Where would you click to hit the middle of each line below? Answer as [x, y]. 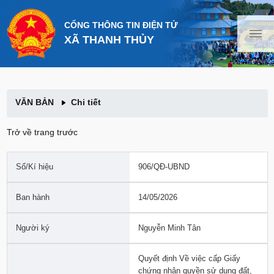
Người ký [32, 228]
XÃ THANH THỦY [109, 40]
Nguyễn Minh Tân [169, 228]
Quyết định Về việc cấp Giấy [189, 258]
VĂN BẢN [38, 102]
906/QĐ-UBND [164, 166]
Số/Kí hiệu [34, 166]
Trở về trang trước [42, 132]
